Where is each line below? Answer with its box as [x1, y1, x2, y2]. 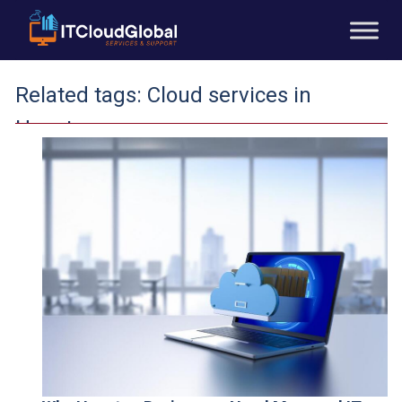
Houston [14, 116, 97, 141]
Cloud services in [146, 83, 311, 108]
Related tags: [14, 83, 147, 108]
